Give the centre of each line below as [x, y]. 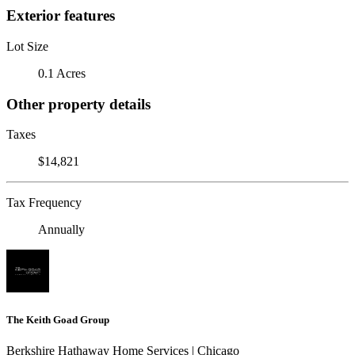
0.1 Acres [62, 73]
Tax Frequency [44, 203]
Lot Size [27, 46]
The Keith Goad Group [58, 319]
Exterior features [61, 16]
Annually [61, 230]
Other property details [78, 104]
